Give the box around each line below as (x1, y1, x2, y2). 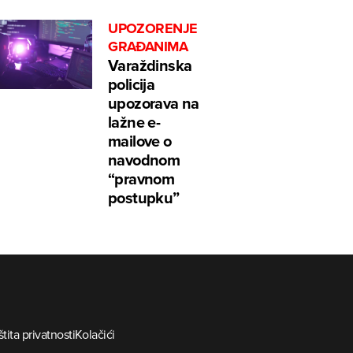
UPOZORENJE (108, 18, 198, 39)
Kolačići (75, 325, 115, 344)
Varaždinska (108, 54, 192, 77)
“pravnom (108, 167, 175, 191)
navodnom (108, 148, 180, 172)
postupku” (108, 186, 180, 210)
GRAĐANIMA (108, 36, 188, 58)
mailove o (108, 129, 172, 153)
